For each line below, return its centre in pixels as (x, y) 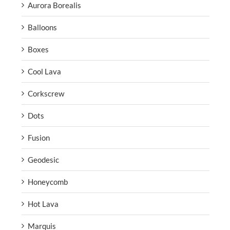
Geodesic (43, 159)
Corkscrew (46, 93)
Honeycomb (48, 181)
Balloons (42, 27)
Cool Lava (44, 71)
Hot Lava (43, 204)
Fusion (39, 137)
